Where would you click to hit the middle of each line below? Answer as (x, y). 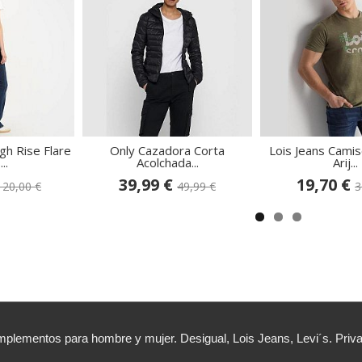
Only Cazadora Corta (167, 150)
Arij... (345, 162)
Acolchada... (167, 162)
